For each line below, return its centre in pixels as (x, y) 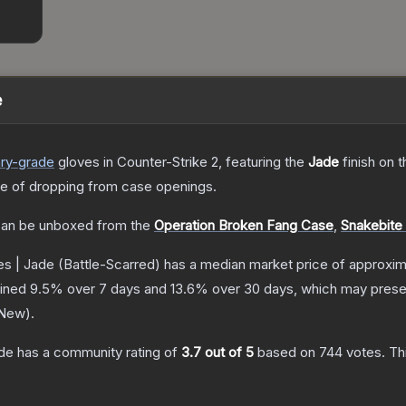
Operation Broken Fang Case (244, 226)
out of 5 (227, 353)
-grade (33, 162)
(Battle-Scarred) (107, 265)
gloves (79, 162)
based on (286, 353)
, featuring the (263, 162)
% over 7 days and (110, 289)
